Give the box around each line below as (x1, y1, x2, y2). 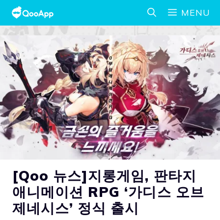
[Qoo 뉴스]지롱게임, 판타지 (12, 167, 196, 185)
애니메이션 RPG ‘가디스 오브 (12, 183, 204, 201)
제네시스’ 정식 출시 (12, 199, 139, 217)
